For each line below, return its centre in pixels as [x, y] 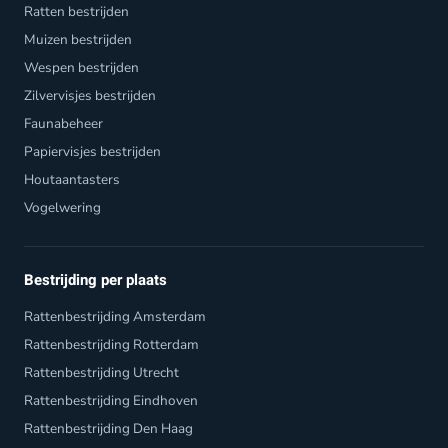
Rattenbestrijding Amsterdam [115, 316]
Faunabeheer [63, 123]
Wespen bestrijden [81, 67]
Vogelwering [62, 207]
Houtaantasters [72, 179]
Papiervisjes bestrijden [92, 151]
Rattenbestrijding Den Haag [108, 428]
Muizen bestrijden [78, 39]
